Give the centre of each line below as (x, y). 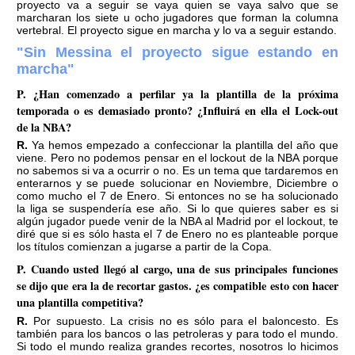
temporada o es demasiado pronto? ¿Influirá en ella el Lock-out (177, 111)
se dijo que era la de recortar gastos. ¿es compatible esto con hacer (177, 286)
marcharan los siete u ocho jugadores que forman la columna (177, 18)
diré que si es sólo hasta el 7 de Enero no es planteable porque (177, 234)
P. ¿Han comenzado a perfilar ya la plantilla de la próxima (177, 94)
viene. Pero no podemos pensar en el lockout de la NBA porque (177, 158)
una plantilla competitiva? (80, 303)
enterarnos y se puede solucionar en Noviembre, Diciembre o (177, 183)
